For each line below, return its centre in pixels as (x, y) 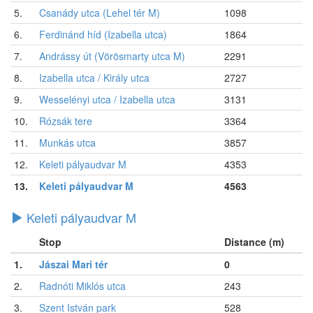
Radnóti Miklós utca (82, 285)
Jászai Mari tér (73, 264)
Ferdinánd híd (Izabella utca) (103, 34)
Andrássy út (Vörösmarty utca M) (112, 56)
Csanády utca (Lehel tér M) (100, 12)
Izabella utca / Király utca (94, 77)
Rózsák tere (66, 121)
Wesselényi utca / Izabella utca (107, 99)
